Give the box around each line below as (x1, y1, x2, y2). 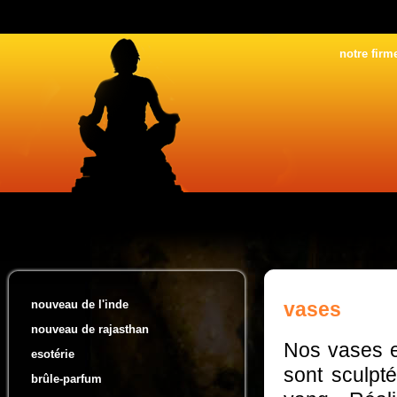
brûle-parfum (31, 371, 102, 385)
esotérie (31, 346, 74, 361)
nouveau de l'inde (31, 297, 128, 311)
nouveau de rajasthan (31, 322, 149, 336)
